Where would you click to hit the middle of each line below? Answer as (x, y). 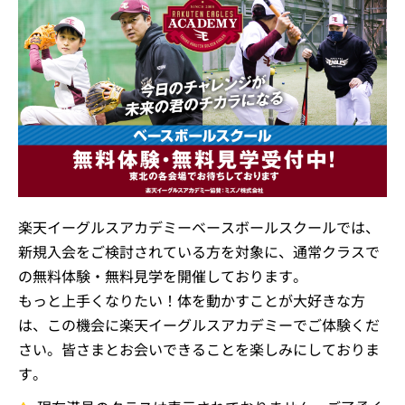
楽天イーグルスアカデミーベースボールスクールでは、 (199, 226)
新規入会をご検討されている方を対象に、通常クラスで (199, 251)
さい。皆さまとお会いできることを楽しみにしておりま (199, 348)
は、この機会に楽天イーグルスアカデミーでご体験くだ (199, 324)
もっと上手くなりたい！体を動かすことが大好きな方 (192, 300)
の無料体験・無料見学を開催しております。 (163, 275)
